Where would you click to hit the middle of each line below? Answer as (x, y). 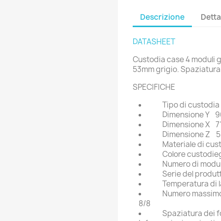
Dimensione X (187, 125)
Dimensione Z (187, 135)
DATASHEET (154, 42)
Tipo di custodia (191, 105)
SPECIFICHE (154, 87)
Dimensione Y (186, 115)
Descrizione (162, 17)
